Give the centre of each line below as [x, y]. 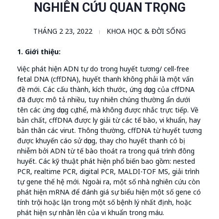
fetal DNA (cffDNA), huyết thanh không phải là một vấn [105, 79]
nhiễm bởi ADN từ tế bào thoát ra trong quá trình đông [106, 151]
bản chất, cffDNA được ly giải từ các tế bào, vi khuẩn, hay [109, 120]
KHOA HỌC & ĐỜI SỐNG [146, 31]
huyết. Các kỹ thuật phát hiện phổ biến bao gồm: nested [106, 161]
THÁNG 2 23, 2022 [63, 31]
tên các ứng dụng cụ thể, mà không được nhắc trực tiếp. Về [108, 110]
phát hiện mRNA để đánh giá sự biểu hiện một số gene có [109, 192]
